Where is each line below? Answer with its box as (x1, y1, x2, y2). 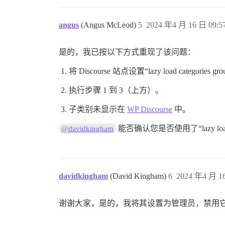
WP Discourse (127, 105, 172, 114)
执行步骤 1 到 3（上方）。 (69, 86, 163, 95)
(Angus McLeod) (81, 21, 138, 30)
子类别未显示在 (69, 105, 127, 114)
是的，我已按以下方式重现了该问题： (59, 48, 195, 57)
